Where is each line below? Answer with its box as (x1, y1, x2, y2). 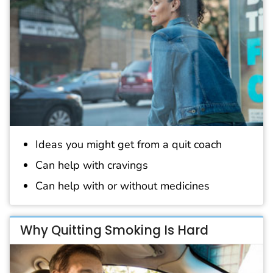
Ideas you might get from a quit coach (35, 137, 222, 152)
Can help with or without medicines (35, 178, 210, 193)
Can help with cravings (35, 157, 148, 172)
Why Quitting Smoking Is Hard (20, 222, 208, 239)
